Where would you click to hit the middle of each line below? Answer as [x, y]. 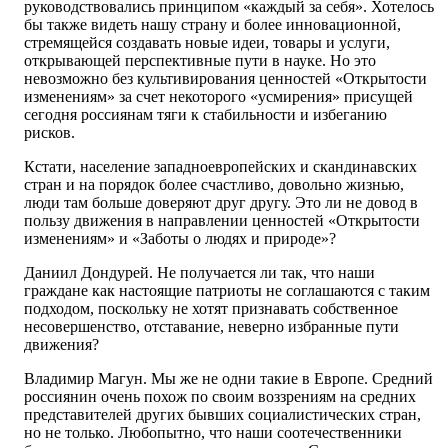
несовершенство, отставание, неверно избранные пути [211, 327]
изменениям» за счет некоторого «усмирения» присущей [218, 97]
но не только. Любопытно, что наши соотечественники [213, 433]
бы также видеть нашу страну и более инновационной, [212, 25]
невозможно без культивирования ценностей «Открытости [225, 79]
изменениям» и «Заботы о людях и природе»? [180, 239]
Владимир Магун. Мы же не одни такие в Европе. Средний [228, 379]
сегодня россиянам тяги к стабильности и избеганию [205, 115]
